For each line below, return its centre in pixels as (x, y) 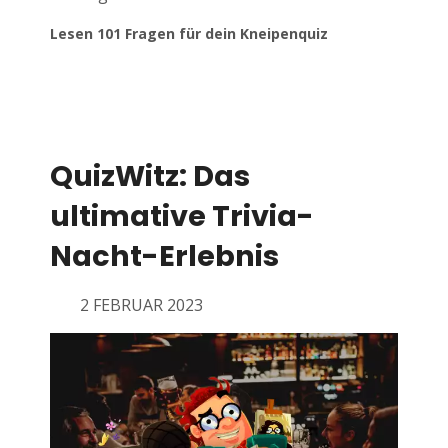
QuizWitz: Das (150, 176)
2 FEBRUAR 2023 (141, 305)
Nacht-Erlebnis (164, 256)
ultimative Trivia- (182, 216)
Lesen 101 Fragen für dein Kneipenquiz (189, 34)
